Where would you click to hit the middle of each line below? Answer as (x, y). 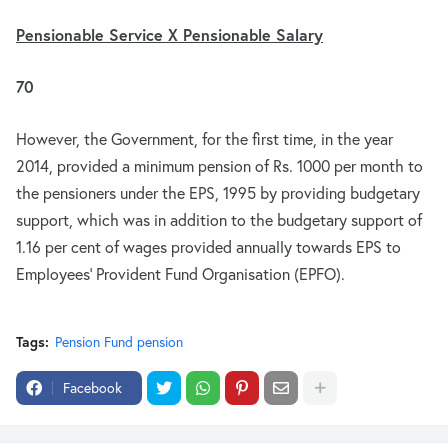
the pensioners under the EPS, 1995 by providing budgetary (218, 192)
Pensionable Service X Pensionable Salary (169, 34)
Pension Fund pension (119, 341)
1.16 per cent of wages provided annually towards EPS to (208, 246)
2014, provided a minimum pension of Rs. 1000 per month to (219, 165)
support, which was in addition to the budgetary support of (219, 219)
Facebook (92, 387)
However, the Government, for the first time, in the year (204, 138)
